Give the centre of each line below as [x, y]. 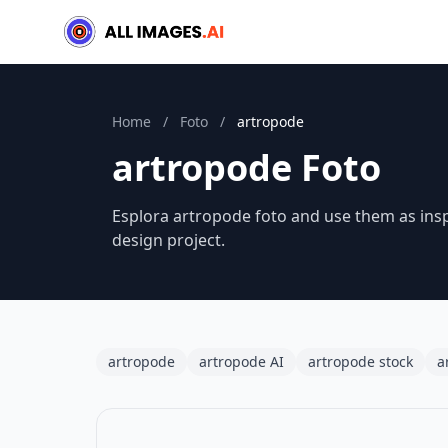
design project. [168, 240]
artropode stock [360, 361]
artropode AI [241, 361]
